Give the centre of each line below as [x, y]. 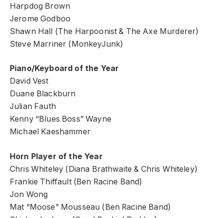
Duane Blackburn [43, 94]
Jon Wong [29, 194]
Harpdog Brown [40, 6]
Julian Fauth [33, 107]
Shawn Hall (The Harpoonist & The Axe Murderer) [104, 31]
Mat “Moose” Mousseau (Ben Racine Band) [91, 207]
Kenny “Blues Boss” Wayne [61, 119]
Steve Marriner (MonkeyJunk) [67, 44]
